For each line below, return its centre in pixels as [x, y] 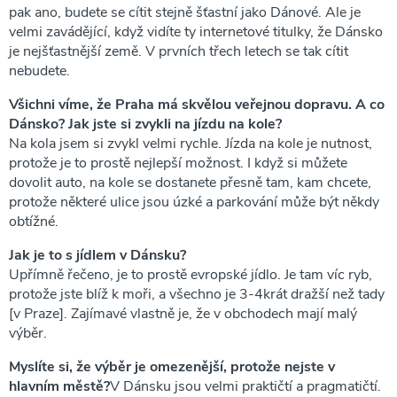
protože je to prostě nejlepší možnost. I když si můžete [178, 163]
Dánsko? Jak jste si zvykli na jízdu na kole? [145, 124]
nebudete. [39, 70]
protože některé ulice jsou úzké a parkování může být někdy [194, 202]
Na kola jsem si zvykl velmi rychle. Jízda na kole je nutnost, [191, 143]
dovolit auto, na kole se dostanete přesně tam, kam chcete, [190, 182]
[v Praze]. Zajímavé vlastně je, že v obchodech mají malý [183, 313]
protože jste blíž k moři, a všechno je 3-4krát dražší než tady [197, 294]
